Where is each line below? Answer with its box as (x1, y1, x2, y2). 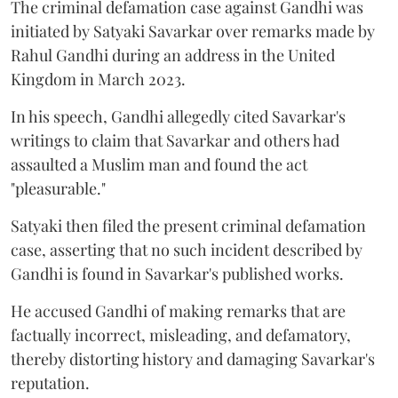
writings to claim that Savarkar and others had (11, 130, 339, 152)
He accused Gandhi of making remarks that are (11, 300, 346, 322)
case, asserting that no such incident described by (11, 239, 362, 261)
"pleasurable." (11, 178, 109, 200)
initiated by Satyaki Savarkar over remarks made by (11, 20, 375, 43)
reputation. (11, 372, 93, 394)
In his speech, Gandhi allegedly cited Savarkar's (11, 106, 346, 128)
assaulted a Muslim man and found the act (11, 154, 307, 176)
